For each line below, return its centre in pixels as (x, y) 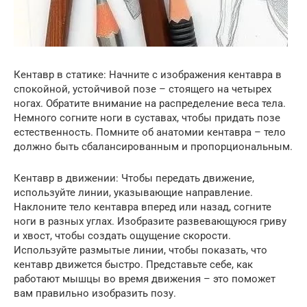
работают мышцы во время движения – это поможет (145, 279)
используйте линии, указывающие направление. (133, 193)
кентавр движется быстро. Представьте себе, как (133, 265)
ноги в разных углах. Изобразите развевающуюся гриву (150, 221)
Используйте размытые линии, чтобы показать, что (140, 250)
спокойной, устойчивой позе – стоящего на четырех (143, 89)
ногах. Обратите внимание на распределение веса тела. (150, 103)
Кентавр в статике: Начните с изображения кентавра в (148, 75)
